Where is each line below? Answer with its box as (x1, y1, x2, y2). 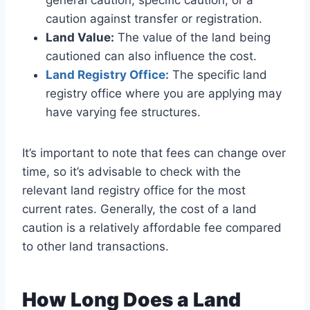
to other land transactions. (22, 239, 169, 254)
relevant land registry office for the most (22, 183, 246, 198)
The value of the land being (114, 30, 271, 45)
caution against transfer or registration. (46, 12, 262, 26)
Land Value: (46, 30, 114, 45)
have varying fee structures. (46, 105, 201, 120)
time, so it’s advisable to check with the (22, 165, 241, 179)
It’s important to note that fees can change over (22, 146, 286, 161)
